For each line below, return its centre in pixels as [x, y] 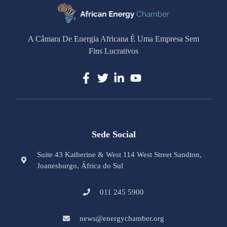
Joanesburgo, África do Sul [80, 166]
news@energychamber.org [122, 219]
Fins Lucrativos [113, 51]
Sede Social [113, 135]
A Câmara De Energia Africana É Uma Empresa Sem [113, 39]
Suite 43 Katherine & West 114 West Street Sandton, [119, 155]
